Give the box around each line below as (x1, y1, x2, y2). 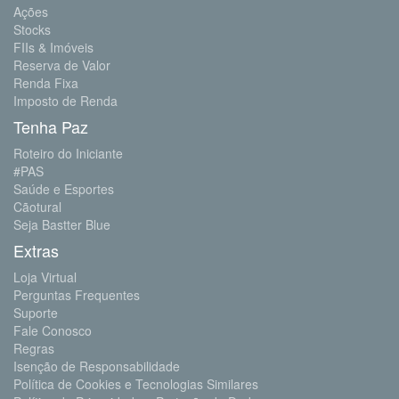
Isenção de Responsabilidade (13, 356, 180, 375)
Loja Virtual (13, 267, 77, 286)
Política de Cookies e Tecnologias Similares (13, 374, 258, 393)
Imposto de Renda (13, 91, 118, 110)
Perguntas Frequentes (13, 285, 140, 304)
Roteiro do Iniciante (13, 143, 123, 162)
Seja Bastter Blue (13, 215, 110, 233)
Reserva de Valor (13, 55, 110, 74)
